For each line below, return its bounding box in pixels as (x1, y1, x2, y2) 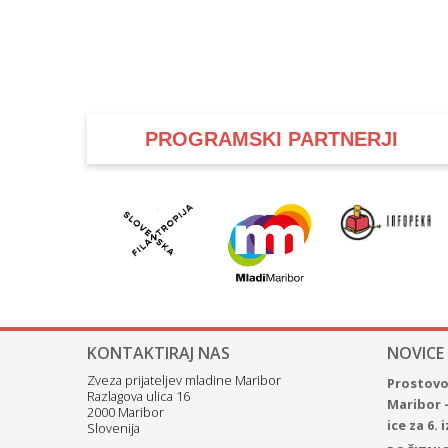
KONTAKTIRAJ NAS (87, 342, 230, 365)
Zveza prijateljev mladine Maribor (87, 371, 281, 390)
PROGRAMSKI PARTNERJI (145, 127, 399, 150)
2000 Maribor (87, 403, 164, 422)
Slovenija (87, 419, 140, 438)
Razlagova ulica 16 (87, 387, 190, 406)
